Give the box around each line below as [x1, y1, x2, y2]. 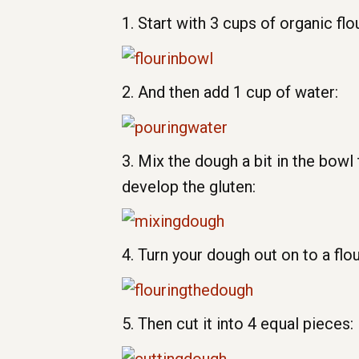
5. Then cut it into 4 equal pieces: [122, 314, 353, 334]
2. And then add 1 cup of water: [122, 82, 338, 102]
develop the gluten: [122, 176, 256, 196]
